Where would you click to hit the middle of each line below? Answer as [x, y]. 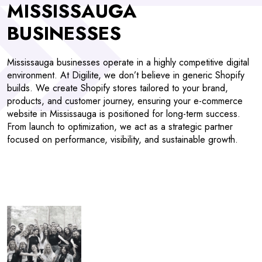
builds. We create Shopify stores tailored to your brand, [118, 88]
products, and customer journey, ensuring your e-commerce [125, 101]
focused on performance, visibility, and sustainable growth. [123, 140]
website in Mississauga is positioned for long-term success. [124, 114]
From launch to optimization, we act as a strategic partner [120, 127]
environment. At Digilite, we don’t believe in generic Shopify [126, 75]
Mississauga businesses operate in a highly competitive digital [128, 63]
